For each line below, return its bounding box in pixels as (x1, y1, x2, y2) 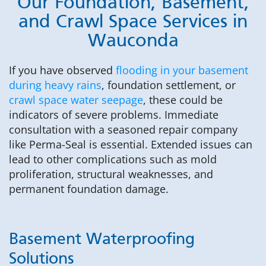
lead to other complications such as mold (9, 152, 217, 166)
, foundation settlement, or (102, 78, 236, 92)
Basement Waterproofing (9, 232, 195, 248)
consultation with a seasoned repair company (9, 122, 237, 137)
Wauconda (87, 33, 179, 50)
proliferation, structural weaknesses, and (9, 167, 213, 181)
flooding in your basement (116, 63, 248, 77)
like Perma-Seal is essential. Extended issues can (9, 137, 252, 151)
